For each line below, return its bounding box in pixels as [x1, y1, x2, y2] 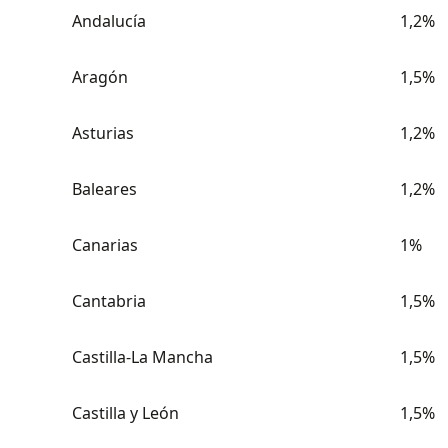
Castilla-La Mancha [72, 346, 213, 368]
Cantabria [72, 290, 146, 312]
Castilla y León [72, 402, 179, 424]
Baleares [72, 178, 137, 200]
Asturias [72, 122, 134, 144]
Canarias [72, 234, 138, 256]
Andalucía [72, 10, 146, 32]
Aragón [72, 66, 128, 88]
